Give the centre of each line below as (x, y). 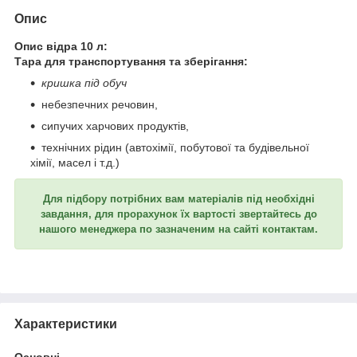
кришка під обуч (84, 82)
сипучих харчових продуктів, (115, 126)
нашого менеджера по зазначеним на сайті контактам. (178, 229)
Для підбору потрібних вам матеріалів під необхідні (178, 198)
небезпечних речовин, (100, 104)
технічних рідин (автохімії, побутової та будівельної (175, 147)
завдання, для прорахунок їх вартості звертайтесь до (178, 214)
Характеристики (66, 324)
